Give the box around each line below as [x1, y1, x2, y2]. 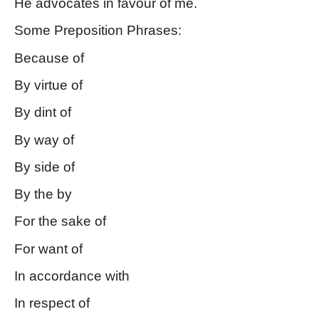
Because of [14, 50, 84, 66]
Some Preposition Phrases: [14, 23, 185, 38]
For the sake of [14, 214, 106, 229]
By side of [14, 159, 75, 174]
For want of [14, 241, 83, 256]
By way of [14, 132, 74, 147]
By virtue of [14, 77, 83, 93]
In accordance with [14, 268, 130, 284]
